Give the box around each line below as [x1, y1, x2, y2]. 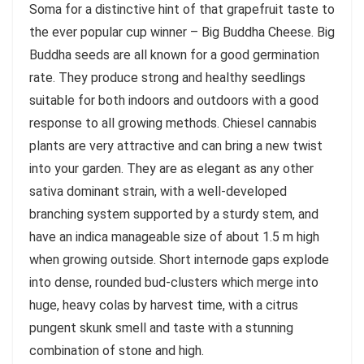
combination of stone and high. [29, 343, 204, 359]
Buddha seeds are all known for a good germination [29, 47, 319, 63]
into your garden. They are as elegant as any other [29, 161, 314, 177]
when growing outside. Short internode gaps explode [29, 252, 329, 268]
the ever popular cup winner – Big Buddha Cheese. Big [29, 24, 335, 41]
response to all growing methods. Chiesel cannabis [29, 115, 317, 132]
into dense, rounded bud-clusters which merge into [29, 275, 318, 291]
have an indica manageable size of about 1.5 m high [29, 229, 319, 245]
